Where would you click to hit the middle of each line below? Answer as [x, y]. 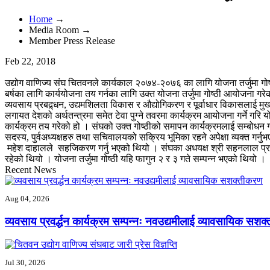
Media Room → [60, 30]
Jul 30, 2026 [25, 263]
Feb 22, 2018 [30, 61]
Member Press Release [72, 40]
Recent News [30, 169]
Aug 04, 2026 [27, 198]
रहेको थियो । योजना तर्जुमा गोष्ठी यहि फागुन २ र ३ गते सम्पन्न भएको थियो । [137, 159]
